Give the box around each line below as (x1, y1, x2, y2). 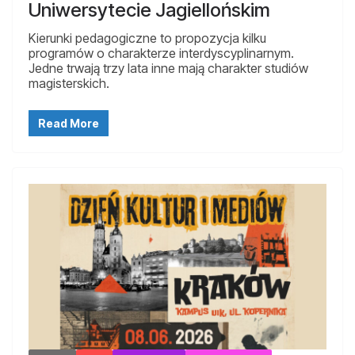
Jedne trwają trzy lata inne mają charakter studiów (29, 59, 308, 76)
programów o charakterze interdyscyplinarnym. (29, 44, 294, 61)
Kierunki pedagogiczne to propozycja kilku (29, 29, 266, 46)
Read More (38, 116, 99, 130)
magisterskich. (29, 74, 109, 91)
